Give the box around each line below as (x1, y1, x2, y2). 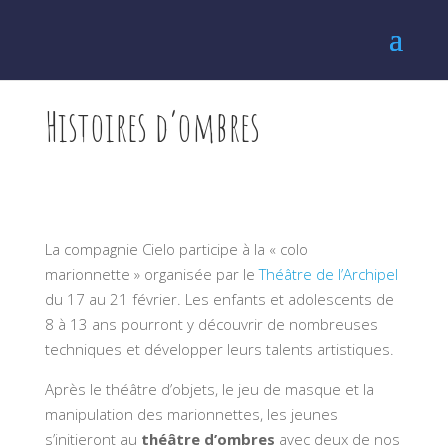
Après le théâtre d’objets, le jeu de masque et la (44, 378, 374, 399)
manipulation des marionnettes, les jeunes (44, 403, 338, 424)
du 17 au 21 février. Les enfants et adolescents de (44, 288, 394, 309)
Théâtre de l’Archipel (258, 263, 398, 284)
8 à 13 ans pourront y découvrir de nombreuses (44, 313, 378, 334)
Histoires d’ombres (44, 99, 260, 152)
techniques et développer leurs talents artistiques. (44, 338, 394, 359)
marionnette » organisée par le (44, 263, 259, 284)
